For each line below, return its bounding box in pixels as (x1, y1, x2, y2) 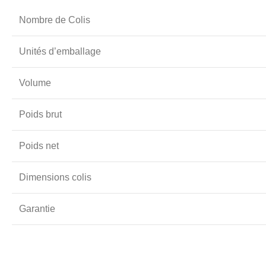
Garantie (19, 203, 55, 214)
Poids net (19, 140, 59, 151)
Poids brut (19, 109, 62, 119)
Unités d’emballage (19, 46, 101, 56)
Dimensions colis (19, 172, 91, 182)
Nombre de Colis (19, 14, 90, 25)
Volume (19, 77, 51, 88)
